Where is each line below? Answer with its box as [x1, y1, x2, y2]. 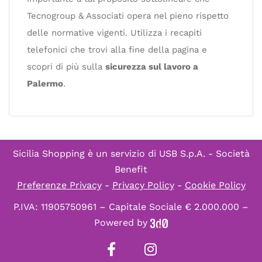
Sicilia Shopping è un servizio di [12, 147, 159, 159]
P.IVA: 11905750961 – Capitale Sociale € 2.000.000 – [13, 201, 249, 212]
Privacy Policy [112, 179, 174, 191]
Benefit [115, 163, 147, 175]
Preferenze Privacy [16, 179, 102, 191]
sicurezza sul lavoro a [105, 61, 198, 72]
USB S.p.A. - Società [158, 147, 250, 159]
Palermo [27, 78, 63, 89]
